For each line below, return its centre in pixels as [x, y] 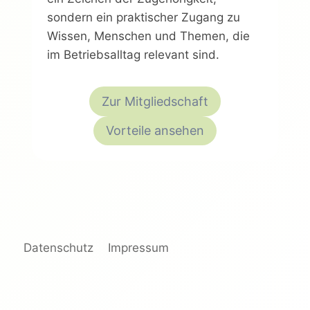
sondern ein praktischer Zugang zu [144, 18]
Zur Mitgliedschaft [155, 101]
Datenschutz [59, 248]
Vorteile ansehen [155, 130]
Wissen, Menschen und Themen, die [148, 36]
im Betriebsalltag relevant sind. [133, 55]
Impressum [138, 248]
